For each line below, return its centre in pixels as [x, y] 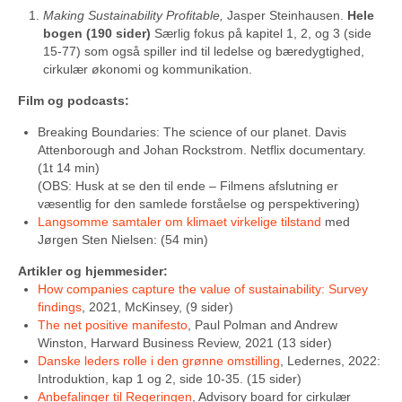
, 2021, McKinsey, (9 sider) [157, 307]
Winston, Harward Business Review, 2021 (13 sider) [185, 343]
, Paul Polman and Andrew [262, 325]
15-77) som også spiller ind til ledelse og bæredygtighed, [204, 51]
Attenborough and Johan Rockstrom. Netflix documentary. [202, 150]
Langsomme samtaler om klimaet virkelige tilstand [179, 222]
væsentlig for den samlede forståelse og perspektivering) [199, 204]
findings [60, 307]
